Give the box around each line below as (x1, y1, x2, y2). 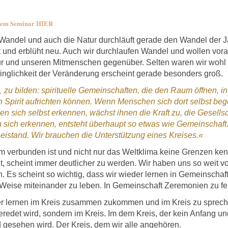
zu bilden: (2, 86, 41, 95)
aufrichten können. (23, 97, 94, 106)
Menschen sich (116, 97, 174, 106)
